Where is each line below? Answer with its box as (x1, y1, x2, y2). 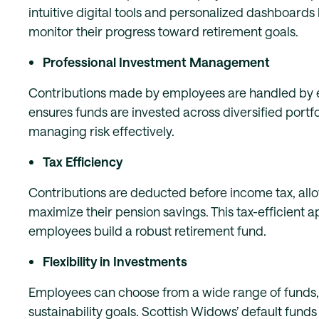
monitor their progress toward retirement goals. (28, 23, 298, 39)
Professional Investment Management (43, 54, 270, 70)
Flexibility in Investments (43, 253, 187, 269)
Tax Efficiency (43, 154, 122, 169)
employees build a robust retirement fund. (28, 223, 266, 239)
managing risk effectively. (28, 123, 174, 139)
